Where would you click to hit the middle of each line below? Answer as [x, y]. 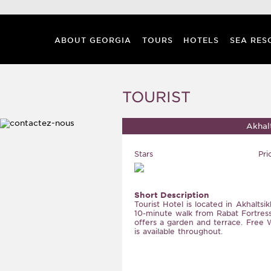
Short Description [172, 195]
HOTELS [201, 40]
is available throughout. [179, 231]
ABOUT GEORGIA [93, 40]
